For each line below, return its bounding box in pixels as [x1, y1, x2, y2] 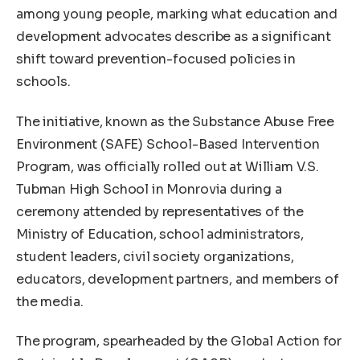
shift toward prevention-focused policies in [16, 51, 297, 68]
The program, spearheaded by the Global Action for [16, 333, 342, 350]
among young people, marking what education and [16, 6, 337, 23]
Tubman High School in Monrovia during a [16, 180, 282, 198]
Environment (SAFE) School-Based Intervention [16, 135, 320, 153]
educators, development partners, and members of [16, 270, 339, 288]
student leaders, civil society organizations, [16, 247, 294, 265]
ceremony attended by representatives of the [16, 202, 305, 220]
